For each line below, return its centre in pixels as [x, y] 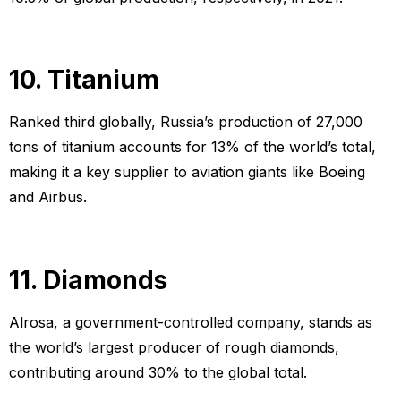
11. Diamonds [88, 280]
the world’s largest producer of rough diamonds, [174, 347]
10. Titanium [84, 80]
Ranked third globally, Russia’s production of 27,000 [186, 122]
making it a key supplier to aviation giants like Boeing [187, 172]
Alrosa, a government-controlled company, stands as [191, 322]
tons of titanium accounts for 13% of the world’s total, [192, 147]
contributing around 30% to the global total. [158, 372]
